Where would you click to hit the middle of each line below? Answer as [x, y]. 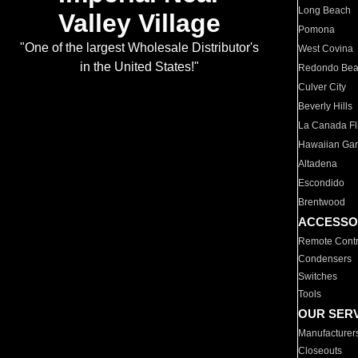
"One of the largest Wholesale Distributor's [139, 48]
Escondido [322, 183]
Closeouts [320, 351]
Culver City [322, 87]
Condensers [325, 259]
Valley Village [139, 24]
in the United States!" [139, 67]
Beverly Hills [326, 106]
